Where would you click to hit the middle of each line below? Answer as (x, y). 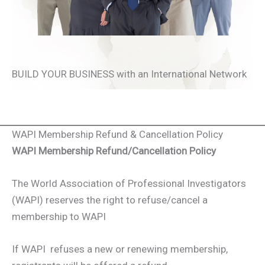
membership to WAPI (59, 217)
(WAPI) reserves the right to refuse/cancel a (110, 200)
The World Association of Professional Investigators (129, 184)
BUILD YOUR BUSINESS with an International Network (129, 74)
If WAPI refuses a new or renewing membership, (120, 249)
